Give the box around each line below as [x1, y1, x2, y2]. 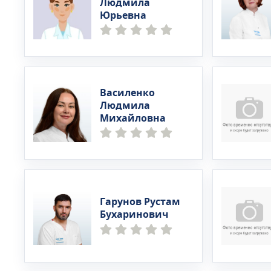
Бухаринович [100, 207, 169, 222]
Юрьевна [100, 8, 146, 23]
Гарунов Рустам [100, 195, 180, 209]
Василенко [100, 85, 155, 100]
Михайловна [100, 111, 166, 126]
